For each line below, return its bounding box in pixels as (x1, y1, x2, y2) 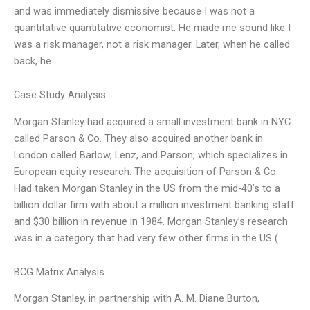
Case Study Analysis (14, 89, 106, 102)
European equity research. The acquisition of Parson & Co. (14, 165, 278, 178)
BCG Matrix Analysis (14, 266, 104, 279)
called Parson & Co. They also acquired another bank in (14, 131, 263, 145)
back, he (14, 54, 51, 67)
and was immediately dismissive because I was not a (14, 4, 255, 17)
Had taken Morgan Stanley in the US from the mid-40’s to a (14, 181, 280, 194)
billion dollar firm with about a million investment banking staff (14, 198, 295, 211)
